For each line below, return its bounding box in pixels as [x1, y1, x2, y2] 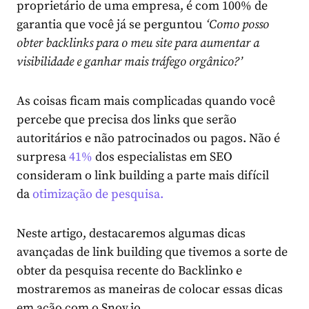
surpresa [17, 148, 69, 165]
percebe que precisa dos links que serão [17, 111, 237, 128]
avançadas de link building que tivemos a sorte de [17, 243, 288, 260]
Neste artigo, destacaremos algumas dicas [17, 225, 246, 241]
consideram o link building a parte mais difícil [17, 167, 269, 183]
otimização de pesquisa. [32, 186, 163, 202]
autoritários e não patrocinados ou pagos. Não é [17, 130, 280, 146]
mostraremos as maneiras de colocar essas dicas [17, 281, 283, 297]
